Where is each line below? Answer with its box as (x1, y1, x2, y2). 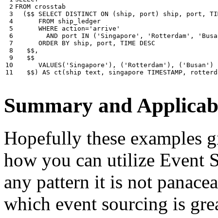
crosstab (35, 2, 66, 10)
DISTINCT (66, 10, 97, 18)
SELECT (38, 10, 62, 18)
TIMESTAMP (147, 68, 182, 76)
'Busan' (182, 61, 210, 69)
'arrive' (89, 24, 120, 32)
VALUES (38, 61, 62, 69)
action (62, 24, 85, 32)
